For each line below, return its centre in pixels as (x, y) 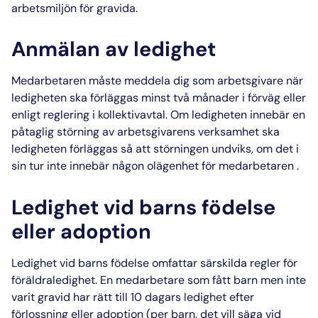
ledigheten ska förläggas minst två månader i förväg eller (159, 98)
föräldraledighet (53, 280)
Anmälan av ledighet (114, 49)
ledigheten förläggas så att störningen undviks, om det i (155, 149)
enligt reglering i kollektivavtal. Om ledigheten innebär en (158, 115)
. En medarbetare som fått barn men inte (201, 280)
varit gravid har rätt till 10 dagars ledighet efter (133, 297)
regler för (274, 263)
